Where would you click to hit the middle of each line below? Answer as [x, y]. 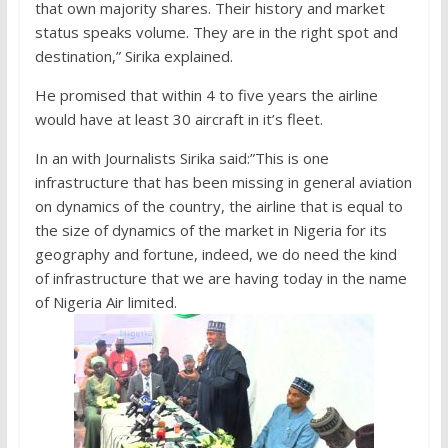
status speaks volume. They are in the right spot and [216, 32]
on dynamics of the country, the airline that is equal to [218, 206]
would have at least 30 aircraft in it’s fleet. [178, 119]
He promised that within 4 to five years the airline [206, 95]
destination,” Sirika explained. [133, 56]
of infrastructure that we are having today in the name [220, 278]
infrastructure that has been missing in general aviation [223, 182]
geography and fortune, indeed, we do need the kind [215, 254]
